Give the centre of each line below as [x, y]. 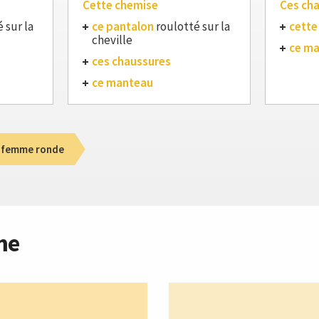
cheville [112, 40]
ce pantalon [123, 26]
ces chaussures [131, 61]
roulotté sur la [192, 26]
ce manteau [122, 83]
